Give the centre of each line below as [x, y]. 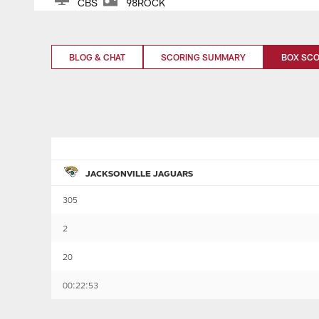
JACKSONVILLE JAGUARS [139, 173]
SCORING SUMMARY [203, 57]
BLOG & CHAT [97, 57]
